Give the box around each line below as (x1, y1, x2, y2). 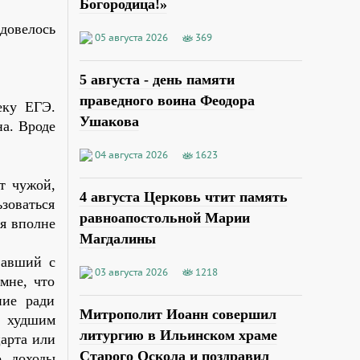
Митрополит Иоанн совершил (79, 305, 276, 322)
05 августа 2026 (94, 31, 168, 44)
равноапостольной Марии (79, 210, 250, 227)
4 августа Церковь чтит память (79, 189, 288, 206)
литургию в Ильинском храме (79, 326, 277, 343)
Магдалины (79, 231, 156, 247)
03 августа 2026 (94, 265, 168, 278)
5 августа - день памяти (79, 72, 235, 88)
